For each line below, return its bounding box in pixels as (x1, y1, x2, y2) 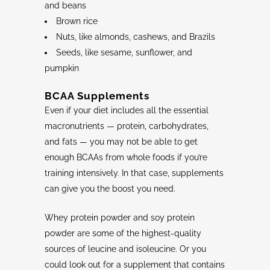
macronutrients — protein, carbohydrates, (45, 121, 209, 131)
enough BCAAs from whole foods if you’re (45, 152, 207, 163)
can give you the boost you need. (45, 184, 178, 194)
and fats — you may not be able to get (45, 137, 198, 147)
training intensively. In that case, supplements (45, 168, 224, 178)
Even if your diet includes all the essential (45, 105, 209, 116)
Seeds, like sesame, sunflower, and (56, 48, 192, 58)
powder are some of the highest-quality (45, 228, 201, 239)
